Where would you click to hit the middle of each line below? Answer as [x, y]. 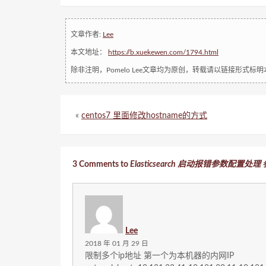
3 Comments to [101, 164]
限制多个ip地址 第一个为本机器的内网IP [159, 256]
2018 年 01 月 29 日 [117, 244]
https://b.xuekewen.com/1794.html [163, 52]
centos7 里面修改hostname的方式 [144, 116]
